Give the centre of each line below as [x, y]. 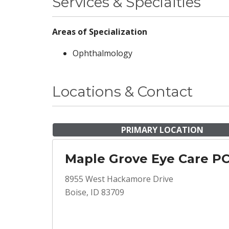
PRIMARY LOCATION [162, 130]
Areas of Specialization [100, 32]
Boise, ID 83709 [95, 192]
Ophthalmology [102, 53]
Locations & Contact [122, 91]
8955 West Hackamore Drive [119, 179]
